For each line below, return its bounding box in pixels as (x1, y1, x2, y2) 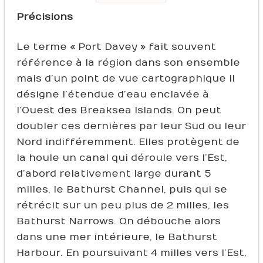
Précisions (16, 11, 73, 23)
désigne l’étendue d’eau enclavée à (16, 88, 209, 100)
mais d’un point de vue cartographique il (16, 72, 235, 85)
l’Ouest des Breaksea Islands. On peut (16, 104, 221, 116)
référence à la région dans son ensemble (16, 56, 240, 69)
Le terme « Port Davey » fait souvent (16, 41, 216, 53)
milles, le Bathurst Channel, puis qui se (16, 183, 227, 195)
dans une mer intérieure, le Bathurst (16, 231, 217, 243)
